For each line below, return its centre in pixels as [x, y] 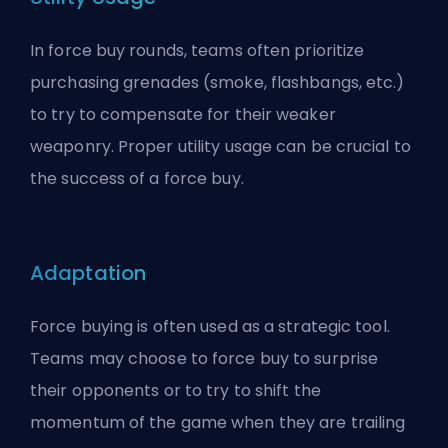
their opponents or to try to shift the [175, 390]
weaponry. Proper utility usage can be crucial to [220, 146]
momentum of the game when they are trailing [218, 422]
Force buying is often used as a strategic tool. [210, 326]
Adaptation [88, 273]
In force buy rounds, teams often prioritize [197, 50]
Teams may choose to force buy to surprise [204, 358]
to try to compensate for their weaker [183, 114]
